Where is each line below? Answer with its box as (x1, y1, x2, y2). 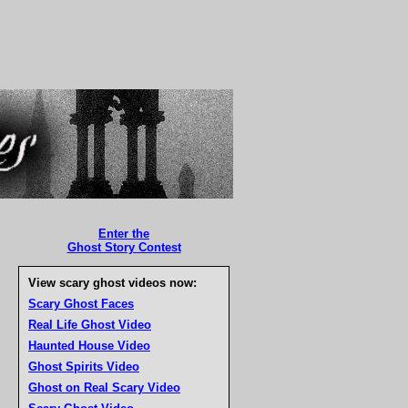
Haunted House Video (28, 339, 150, 352)
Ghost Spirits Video (28, 360, 139, 373)
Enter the (98, 227, 149, 240)
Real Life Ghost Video (28, 318, 151, 331)
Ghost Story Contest (66, 240, 181, 254)
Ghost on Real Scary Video (28, 381, 180, 394)
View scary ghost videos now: (28, 276, 197, 290)
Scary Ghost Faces (28, 297, 134, 311)
